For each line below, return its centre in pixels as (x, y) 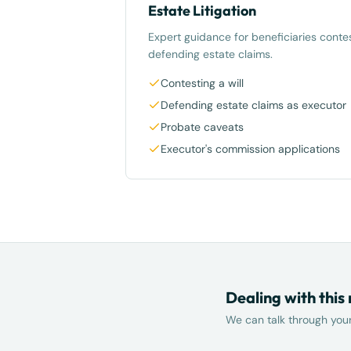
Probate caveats (202, 127)
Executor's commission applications (250, 149)
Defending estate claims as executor (253, 105)
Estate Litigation (202, 11)
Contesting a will (202, 83)
